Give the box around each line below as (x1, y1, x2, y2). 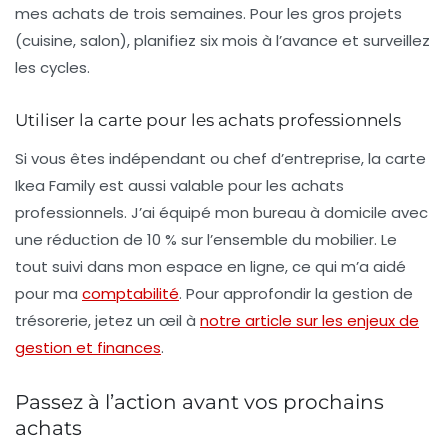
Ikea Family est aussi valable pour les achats (15, 174, 344, 196)
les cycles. (15, 56, 90, 78)
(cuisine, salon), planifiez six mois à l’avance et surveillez (15, 29, 430, 51)
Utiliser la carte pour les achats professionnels (15, 109, 401, 130)
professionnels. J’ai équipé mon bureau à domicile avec (15, 201, 428, 223)
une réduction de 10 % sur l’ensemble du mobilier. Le (15, 228, 397, 250)
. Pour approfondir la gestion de (179, 282, 413, 304)
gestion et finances (15, 336, 161, 358)
